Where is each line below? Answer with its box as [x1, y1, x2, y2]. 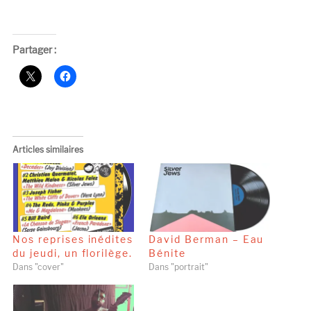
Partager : [12, 43, 56, 56]
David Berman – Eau [149, 233, 264, 245]
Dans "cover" [12, 261, 64, 272]
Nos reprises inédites [12, 233, 134, 245]
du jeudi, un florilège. [12, 246, 133, 259]
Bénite [149, 246, 186, 259]
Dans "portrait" [149, 261, 208, 272]
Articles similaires [12, 144, 83, 155]
